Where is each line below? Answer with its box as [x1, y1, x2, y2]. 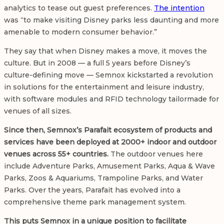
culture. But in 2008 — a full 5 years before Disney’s [4, 58, 190, 67]
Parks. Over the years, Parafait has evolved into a [4, 185, 180, 194]
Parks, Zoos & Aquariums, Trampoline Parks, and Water [4, 173, 203, 182]
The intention [154, 3, 204, 12]
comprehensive [4, 197, 63, 206]
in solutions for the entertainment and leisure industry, [4, 82, 204, 91]
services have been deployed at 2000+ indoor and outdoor [4, 137, 216, 146]
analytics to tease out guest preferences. [4, 3, 154, 12]
